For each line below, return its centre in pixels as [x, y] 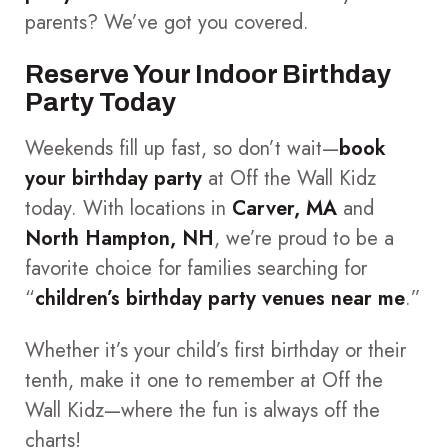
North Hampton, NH [119, 238]
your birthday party [113, 178]
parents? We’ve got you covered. [167, 22]
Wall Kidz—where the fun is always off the [202, 410]
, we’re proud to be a [304, 238]
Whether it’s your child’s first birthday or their [215, 350]
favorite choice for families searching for [196, 268]
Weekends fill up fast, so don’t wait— [182, 148]
